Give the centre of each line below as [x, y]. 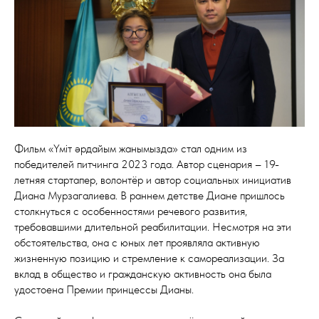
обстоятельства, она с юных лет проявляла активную [137, 242]
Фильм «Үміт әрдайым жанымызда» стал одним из [131, 148]
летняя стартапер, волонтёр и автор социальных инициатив [153, 179]
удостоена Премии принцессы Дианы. [104, 289]
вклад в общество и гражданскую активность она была [143, 273]
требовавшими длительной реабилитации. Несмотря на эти [153, 226]
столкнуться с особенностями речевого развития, [131, 211]
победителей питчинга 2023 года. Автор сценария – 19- [147, 164]
